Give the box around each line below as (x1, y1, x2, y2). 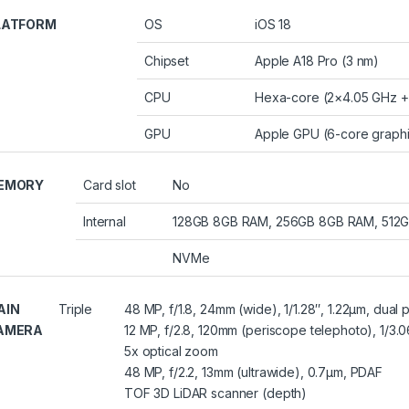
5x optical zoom (124, 343, 218, 360)
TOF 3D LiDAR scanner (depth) (124, 385, 308, 402)
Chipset (144, 53, 190, 69)
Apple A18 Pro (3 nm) (255, 53, 380, 69)
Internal (83, 214, 126, 230)
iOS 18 (255, 16, 292, 33)
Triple (58, 301, 93, 318)
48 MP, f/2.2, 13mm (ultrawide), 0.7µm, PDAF (124, 364, 383, 381)
